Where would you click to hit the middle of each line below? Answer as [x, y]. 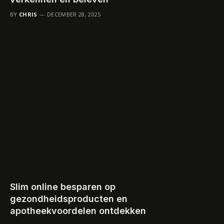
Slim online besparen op [63, 187]
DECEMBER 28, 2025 [74, 14]
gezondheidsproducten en [69, 199]
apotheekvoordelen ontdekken [78, 211]
